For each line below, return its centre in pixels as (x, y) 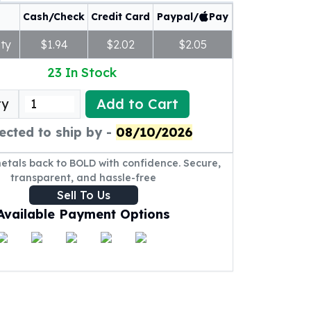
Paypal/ (178, 17)
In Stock (91, 73)
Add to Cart (137, 104)
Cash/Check (54, 17)
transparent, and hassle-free (83, 178)
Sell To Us (83, 195)
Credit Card (120, 17)
